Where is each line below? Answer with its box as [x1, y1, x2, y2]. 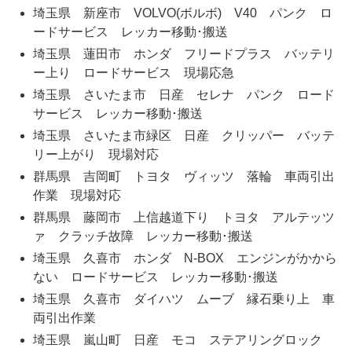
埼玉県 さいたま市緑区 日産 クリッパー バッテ [32, 129, 335, 143]
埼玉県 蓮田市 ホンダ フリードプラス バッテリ [32, 47, 335, 61]
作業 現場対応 [32, 189, 134, 203]
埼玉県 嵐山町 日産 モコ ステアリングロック [32, 333, 335, 347]
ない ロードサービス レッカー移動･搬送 [32, 270, 278, 284]
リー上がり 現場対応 [32, 148, 159, 162]
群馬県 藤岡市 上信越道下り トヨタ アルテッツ [32, 211, 335, 225]
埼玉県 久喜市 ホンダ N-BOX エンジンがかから [32, 251, 337, 266]
